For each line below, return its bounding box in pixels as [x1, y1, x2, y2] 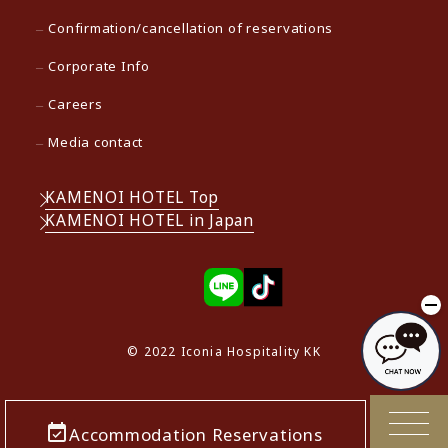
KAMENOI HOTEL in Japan [45, 208, 254, 231]
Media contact [48, 133, 144, 152]
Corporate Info [48, 57, 150, 76]
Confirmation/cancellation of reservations [48, 18, 334, 37]
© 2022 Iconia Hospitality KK [127, 342, 321, 359]
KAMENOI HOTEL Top [45, 185, 220, 208]
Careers [48, 95, 103, 114]
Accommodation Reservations [69, 422, 323, 446]
